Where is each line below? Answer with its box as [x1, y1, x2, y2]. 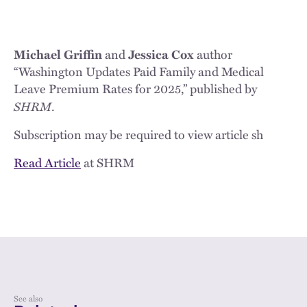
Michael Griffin [14, 45, 102, 63]
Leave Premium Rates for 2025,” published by [14, 79, 257, 97]
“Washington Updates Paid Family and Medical [14, 62, 264, 80]
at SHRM [81, 153, 134, 171]
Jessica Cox [125, 45, 194, 63]
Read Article [14, 153, 81, 171]
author [194, 45, 232, 63]
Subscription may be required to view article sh [14, 125, 263, 143]
